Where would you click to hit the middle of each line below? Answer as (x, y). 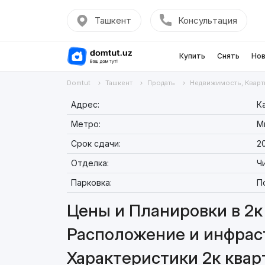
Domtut (78, 83)
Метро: (85, 124)
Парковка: (91, 182)
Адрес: (85, 104)
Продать (161, 83)
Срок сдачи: (96, 143)
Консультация (207, 20)
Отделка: (90, 163)
